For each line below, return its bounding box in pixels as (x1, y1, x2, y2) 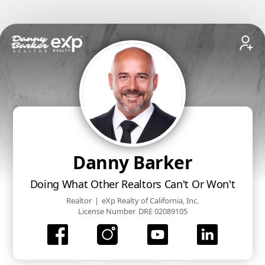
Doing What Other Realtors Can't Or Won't (30, 177, 235, 191)
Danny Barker (73, 150, 192, 174)
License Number (77, 206, 135, 216)
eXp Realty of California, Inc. (102, 195, 199, 206)
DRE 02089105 (138, 206, 188, 216)
